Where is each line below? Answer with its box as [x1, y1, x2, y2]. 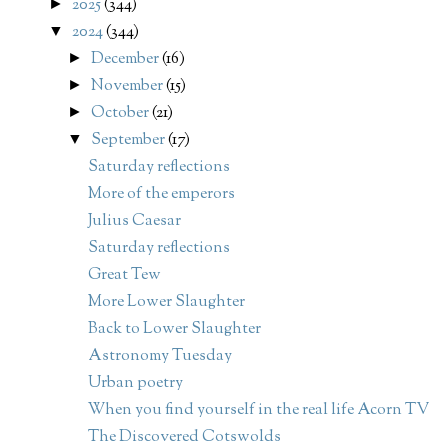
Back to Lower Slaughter [87, 318, 261, 342]
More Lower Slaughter [87, 291, 245, 315]
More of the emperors [87, 183, 235, 207]
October [91, 102, 153, 126]
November [91, 75, 167, 99]
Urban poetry [87, 372, 183, 396]
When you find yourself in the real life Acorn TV [87, 399, 429, 423]
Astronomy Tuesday [87, 345, 232, 369]
